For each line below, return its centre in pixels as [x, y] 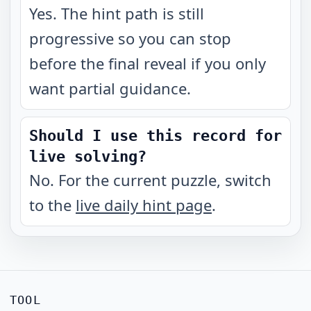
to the [52, 205]
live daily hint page [144, 205]
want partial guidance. [110, 88]
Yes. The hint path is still [117, 13]
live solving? [88, 157]
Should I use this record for [155, 136]
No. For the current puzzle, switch [150, 180]
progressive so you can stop [130, 38]
